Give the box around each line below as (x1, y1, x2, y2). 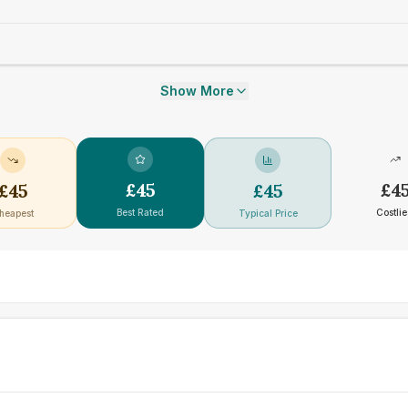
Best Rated (117, 207, 164, 218)
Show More (159, 83, 234, 98)
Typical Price (238, 208, 298, 219)
